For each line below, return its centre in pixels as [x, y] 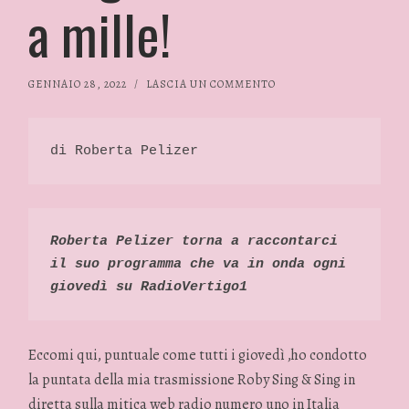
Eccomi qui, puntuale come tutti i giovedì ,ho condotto [198, 356]
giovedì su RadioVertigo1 [149, 287]
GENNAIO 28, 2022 [78, 84]
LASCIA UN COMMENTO [211, 84]
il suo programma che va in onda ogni [199, 264]
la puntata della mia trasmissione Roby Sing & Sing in [192, 380]
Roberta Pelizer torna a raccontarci [194, 241]
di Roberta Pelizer [125, 152]
